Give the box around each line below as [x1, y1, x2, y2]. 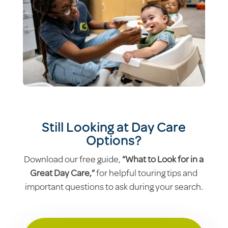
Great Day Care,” [30, 170, 95, 179]
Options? [86, 136, 142, 148]
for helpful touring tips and [95, 170, 198, 179]
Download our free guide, [24, 156, 123, 165]
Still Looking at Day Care [42, 123, 186, 135]
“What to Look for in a [122, 156, 204, 165]
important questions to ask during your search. [24, 184, 203, 192]
